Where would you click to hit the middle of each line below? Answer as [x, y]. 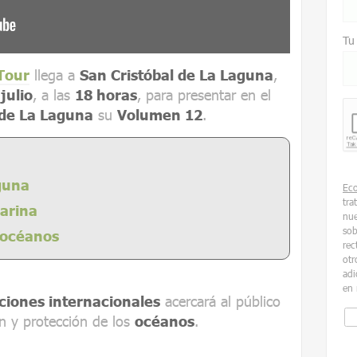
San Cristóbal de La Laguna [177, 75]
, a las [54, 94]
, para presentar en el [204, 94]
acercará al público [220, 301]
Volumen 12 [160, 114]
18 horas [106, 94]
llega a [55, 75]
